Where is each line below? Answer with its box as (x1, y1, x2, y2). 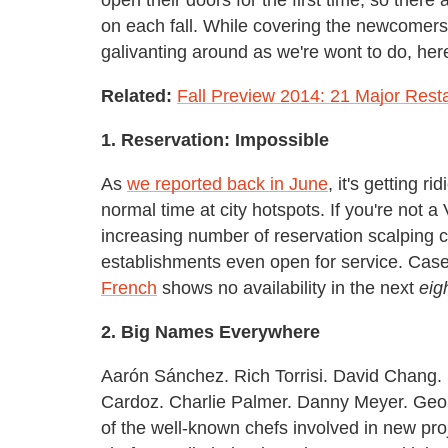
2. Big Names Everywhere (101, 321, 320, 342)
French (101, 277, 157, 298)
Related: (101, 85, 172, 106)
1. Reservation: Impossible (101, 129, 329, 150)
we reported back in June (127, 173, 328, 194)
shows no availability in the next (157, 277, 419, 298)
